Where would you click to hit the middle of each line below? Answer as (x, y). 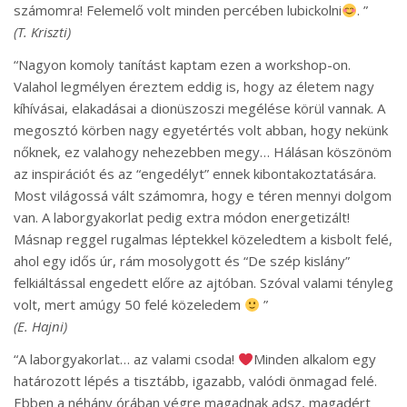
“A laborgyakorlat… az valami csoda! (126, 359)
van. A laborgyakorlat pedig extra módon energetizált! (182, 218)
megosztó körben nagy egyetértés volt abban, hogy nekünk (201, 130)
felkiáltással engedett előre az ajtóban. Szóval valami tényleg (203, 283)
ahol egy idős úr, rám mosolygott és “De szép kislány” (182, 261)
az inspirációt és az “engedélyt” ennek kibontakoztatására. (195, 174)
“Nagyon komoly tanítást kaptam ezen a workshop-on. (182, 65)
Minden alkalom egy (315, 359)
